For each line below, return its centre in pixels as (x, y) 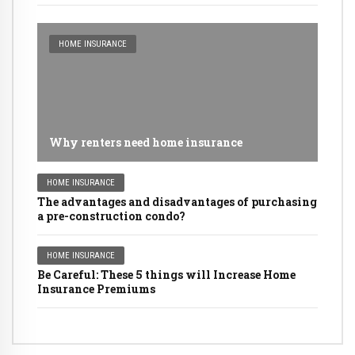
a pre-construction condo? (111, 216)
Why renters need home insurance (146, 142)
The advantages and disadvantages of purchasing (177, 201)
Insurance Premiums (96, 288)
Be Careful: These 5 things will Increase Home (166, 274)
